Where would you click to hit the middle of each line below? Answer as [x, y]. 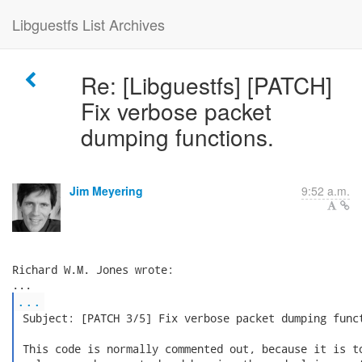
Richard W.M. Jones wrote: [93, 269]
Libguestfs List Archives [88, 24]
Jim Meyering [106, 191]
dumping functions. [177, 137]
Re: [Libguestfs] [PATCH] [206, 85]
